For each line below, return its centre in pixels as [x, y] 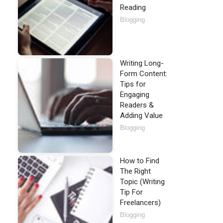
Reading [133, 7]
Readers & [137, 105]
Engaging [135, 95]
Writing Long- [142, 63]
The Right [135, 171]
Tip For [131, 192]
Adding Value [141, 115]
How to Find [140, 161]
